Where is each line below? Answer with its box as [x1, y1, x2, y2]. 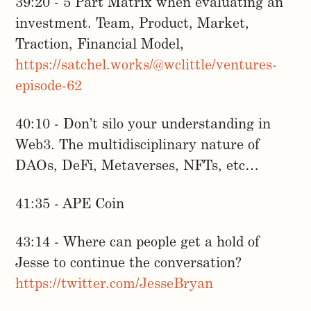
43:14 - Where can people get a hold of [15, 236, 260, 251]
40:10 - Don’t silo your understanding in [15, 118, 271, 133]
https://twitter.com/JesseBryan [15, 278, 214, 292]
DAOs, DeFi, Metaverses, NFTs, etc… [15, 160, 260, 174]
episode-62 [15, 80, 83, 94]
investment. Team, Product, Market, [15, 17, 250, 32]
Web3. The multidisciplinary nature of [15, 139, 260, 153]
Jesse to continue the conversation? [15, 257, 242, 271]
